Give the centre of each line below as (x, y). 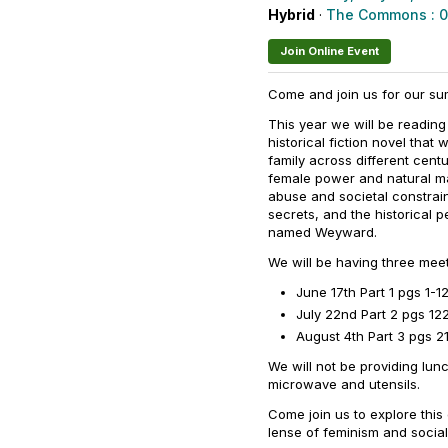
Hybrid (291, 14)
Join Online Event (329, 51)
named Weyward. (322, 232)
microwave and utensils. (344, 384)
